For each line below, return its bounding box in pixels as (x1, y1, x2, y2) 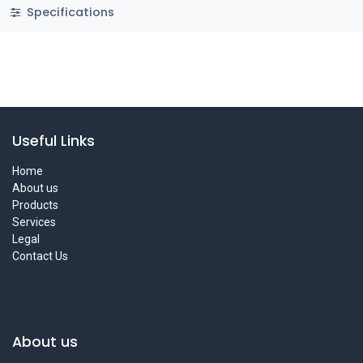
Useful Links (12, 131, 95, 152)
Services (12, 216, 56, 229)
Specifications (23, 4, 114, 21)
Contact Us (12, 250, 68, 263)
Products (12, 199, 58, 212)
